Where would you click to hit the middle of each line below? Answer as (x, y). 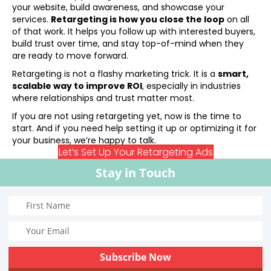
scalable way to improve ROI (77, 86)
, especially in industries (191, 86)
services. (31, 19)
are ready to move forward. (70, 55)
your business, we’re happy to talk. (84, 140)
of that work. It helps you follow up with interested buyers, (134, 31)
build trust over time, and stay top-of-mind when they (128, 43)
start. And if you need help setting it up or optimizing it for (134, 128)
